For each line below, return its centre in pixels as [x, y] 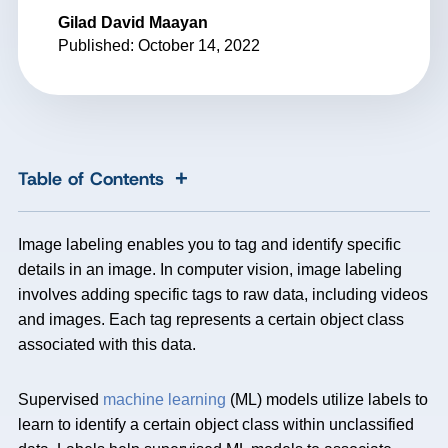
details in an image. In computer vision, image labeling [210, 269]
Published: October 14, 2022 [159, 45]
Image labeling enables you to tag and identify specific [209, 244]
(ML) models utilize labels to [327, 399]
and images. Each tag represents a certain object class [211, 319]
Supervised [60, 399]
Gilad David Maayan [133, 22]
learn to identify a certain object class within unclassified [216, 424]
